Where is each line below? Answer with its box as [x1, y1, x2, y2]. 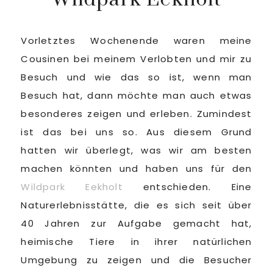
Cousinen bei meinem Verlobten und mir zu [21, 52, 252, 65]
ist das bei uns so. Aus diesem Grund [21, 126, 252, 138]
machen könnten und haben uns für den [21, 162, 252, 175]
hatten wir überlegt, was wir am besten [21, 144, 252, 157]
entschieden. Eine [122, 180, 252, 193]
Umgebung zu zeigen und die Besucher [21, 253, 252, 266]
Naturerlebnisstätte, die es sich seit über [21, 199, 252, 211]
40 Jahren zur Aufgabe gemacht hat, [21, 217, 252, 230]
